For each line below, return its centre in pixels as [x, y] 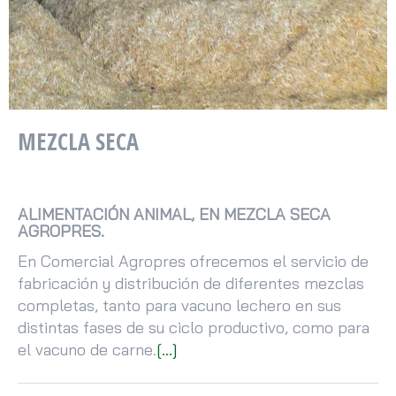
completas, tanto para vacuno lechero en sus [179, 306]
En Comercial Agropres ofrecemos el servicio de [193, 262]
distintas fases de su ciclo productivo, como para [194, 328]
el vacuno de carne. [87, 350]
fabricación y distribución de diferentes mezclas [191, 284]
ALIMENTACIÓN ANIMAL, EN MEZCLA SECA [174, 214]
